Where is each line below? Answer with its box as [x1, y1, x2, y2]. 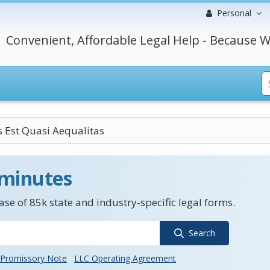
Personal [217, 7, 251, 19]
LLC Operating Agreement [74, 253, 176, 264]
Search [188, 227, 215, 239]
